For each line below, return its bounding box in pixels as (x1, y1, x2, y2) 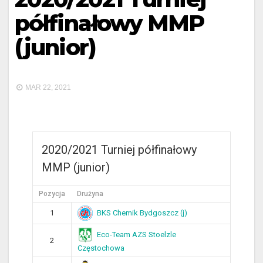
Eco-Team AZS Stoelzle (96, 230, 176, 239)
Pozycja (39, 190, 65, 198)
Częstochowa (77, 244, 124, 253)
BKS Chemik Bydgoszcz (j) (96, 208, 187, 217)
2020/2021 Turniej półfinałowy (42, 143, 197, 157)
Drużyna (77, 190, 103, 198)
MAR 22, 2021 (23, 83, 71, 92)
